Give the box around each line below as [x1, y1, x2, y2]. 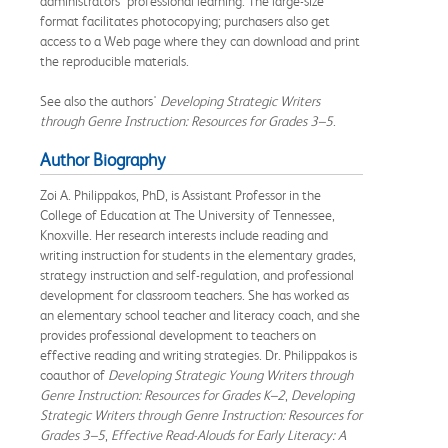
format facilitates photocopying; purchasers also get [40, 12, 330, 29]
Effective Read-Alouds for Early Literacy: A [111, 426, 346, 443]
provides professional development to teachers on [40, 326, 316, 343]
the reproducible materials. [40, 52, 189, 69]
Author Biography [40, 149, 165, 170]
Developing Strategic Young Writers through [108, 366, 353, 383]
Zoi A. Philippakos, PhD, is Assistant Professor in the [40, 186, 321, 203]
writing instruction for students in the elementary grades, [40, 246, 356, 263]
